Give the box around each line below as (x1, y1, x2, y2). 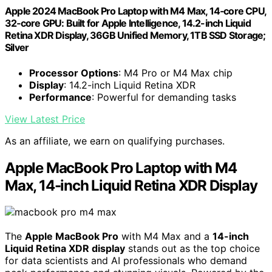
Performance (29, 90, 92, 103)
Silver (5, 41, 29, 54)
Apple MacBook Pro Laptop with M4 (5, 158, 237, 177)
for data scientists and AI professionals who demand (5, 254, 247, 267)
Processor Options (29, 66, 118, 79)
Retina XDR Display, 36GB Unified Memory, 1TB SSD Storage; (5, 29, 266, 42)
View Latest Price (5, 112, 85, 125)
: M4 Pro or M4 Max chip (118, 66, 233, 79)
